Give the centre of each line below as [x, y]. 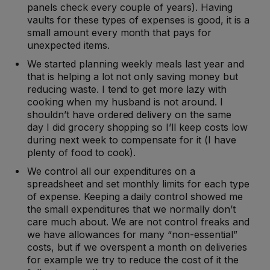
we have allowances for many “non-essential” [132, 234]
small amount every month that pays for [120, 32]
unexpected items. [68, 45]
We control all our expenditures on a [111, 171]
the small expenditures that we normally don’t [131, 209]
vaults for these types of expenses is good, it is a [138, 20]
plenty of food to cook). [82, 152]
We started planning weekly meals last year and [136, 64]
